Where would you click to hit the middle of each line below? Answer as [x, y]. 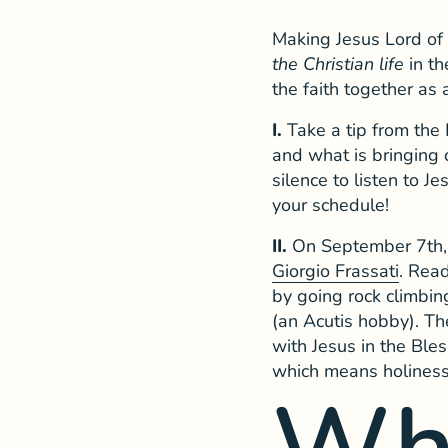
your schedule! [330, 204]
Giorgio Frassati [335, 270]
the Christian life [338, 63]
